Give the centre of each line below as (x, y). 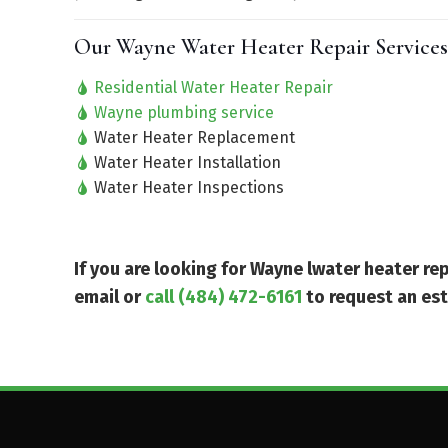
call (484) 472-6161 (223, 297)
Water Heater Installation (185, 162)
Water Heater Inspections (187, 187)
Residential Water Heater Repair (213, 87)
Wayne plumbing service (184, 112)
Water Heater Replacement (192, 137)
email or (109, 297)
